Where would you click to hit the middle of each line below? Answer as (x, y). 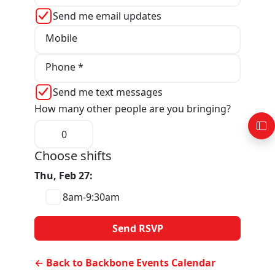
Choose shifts (73, 156)
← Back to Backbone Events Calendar (125, 263)
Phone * (64, 67)
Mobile (61, 38)
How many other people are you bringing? (133, 108)
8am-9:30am (91, 197)
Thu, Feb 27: (64, 176)
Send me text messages (108, 92)
